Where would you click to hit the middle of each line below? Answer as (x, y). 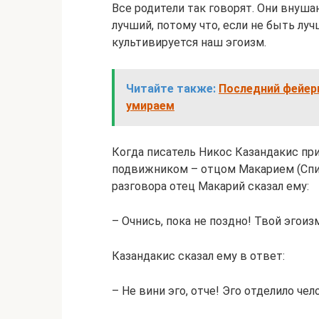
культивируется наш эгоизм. (189, 42)
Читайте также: (171, 89)
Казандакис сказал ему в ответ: (198, 256)
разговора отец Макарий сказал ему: (210, 186)
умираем (150, 106)
